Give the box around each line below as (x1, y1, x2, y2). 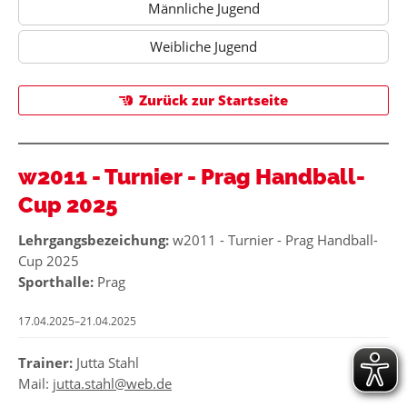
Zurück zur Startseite (139, 91, 289, 109)
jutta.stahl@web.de (53, 374, 172, 392)
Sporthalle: (18, 273, 94, 291)
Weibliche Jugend (150, 36, 257, 55)
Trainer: (18, 353, 73, 372)
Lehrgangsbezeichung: (18, 231, 169, 249)
